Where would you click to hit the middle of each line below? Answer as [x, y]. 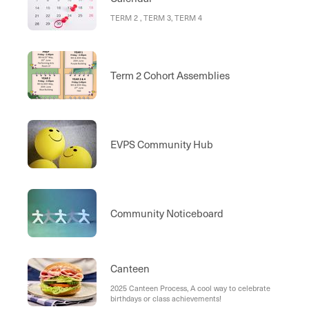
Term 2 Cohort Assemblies [170, 76]
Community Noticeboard [167, 213]
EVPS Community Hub [162, 144]
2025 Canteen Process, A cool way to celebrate [190, 288]
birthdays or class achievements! [166, 299]
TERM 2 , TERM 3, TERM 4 [157, 17]
